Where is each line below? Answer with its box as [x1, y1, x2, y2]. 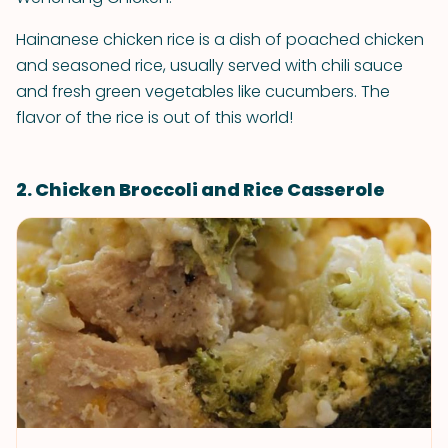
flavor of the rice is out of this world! [16, 106, 293, 129]
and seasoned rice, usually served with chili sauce [16, 54, 403, 77]
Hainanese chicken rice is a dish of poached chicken [16, 28, 424, 51]
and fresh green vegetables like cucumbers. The [16, 80, 390, 103]
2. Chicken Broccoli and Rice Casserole [16, 177, 385, 202]
